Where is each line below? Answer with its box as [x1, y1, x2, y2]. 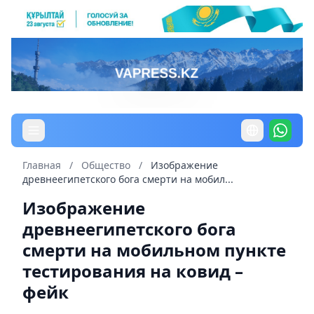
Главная [22, 158, 61, 172]
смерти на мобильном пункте [22, 238, 286, 261]
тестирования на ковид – [22, 259, 243, 282]
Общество [81, 158, 133, 172]
